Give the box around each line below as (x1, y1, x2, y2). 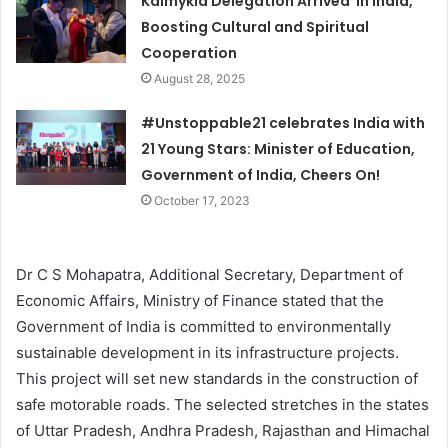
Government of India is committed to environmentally (16, 317, 391, 337)
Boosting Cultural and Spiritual (141, 17, 370, 38)
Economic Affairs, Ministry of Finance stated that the (16, 291, 384, 311)
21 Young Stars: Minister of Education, (141, 139, 416, 160)
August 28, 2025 (154, 71, 246, 87)
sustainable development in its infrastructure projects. (16, 343, 399, 363)
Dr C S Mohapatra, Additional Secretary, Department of (16, 265, 403, 285)
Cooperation (141, 43, 238, 64)
